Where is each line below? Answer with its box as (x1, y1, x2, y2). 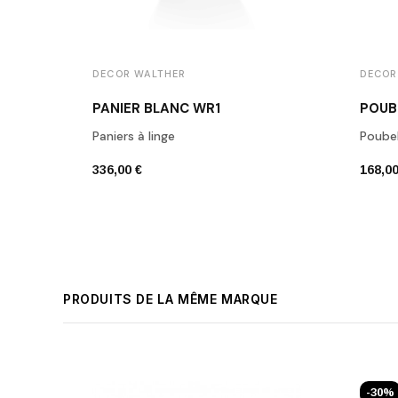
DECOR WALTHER (92, 67, 187, 80)
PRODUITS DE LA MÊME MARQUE (63, 291, 278, 306)
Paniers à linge (92, 127, 175, 144)
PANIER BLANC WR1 (92, 99, 220, 117)
